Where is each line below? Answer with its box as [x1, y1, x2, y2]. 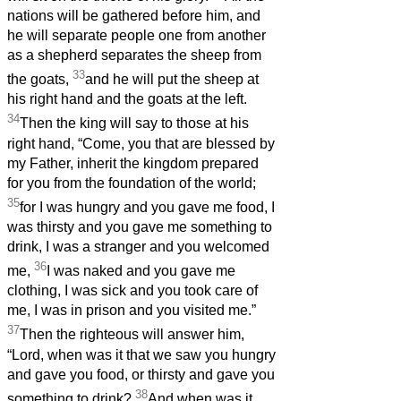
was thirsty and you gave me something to [7, 219, 272, 235]
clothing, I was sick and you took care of [7, 283, 258, 299]
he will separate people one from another [7, 28, 266, 44]
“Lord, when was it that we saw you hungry [7, 346, 276, 363]
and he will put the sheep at [85, 72, 259, 88]
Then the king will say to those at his [20, 115, 249, 132]
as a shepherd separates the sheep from [7, 47, 261, 64]
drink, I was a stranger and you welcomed [7, 239, 269, 255]
